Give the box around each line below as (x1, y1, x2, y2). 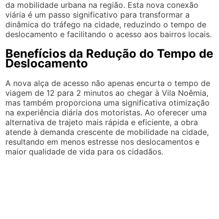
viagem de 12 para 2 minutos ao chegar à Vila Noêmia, (5, 88, 209, 98)
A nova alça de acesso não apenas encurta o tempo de (5, 78, 211, 88)
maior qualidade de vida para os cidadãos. (5, 146, 164, 156)
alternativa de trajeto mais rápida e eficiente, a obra (5, 117, 198, 127)
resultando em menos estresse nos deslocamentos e (5, 136, 200, 147)
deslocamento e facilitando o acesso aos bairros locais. (5, 29, 212, 39)
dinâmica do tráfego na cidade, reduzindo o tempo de (5, 19, 207, 29)
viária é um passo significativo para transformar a (5, 9, 190, 20)
